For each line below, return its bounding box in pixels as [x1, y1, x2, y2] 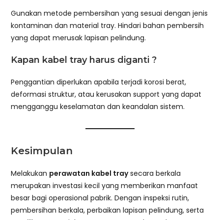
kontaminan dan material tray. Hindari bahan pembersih [11, 21, 204, 31]
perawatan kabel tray [49, 168, 129, 179]
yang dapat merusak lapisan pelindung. [11, 33, 146, 43]
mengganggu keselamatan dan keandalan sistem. [11, 102, 185, 112]
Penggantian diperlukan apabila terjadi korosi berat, [11, 77, 187, 87]
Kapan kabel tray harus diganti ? [11, 55, 157, 66]
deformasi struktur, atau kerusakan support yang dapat [11, 89, 202, 100]
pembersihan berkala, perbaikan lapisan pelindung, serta [11, 205, 204, 216]
